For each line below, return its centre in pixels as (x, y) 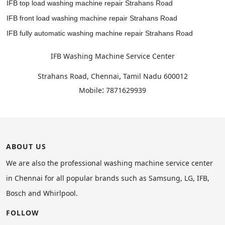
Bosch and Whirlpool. (42, 193)
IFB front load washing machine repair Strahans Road (92, 18)
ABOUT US (26, 146)
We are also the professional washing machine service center (109, 163)
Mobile (90, 90)
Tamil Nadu (142, 76)
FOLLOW (23, 213)
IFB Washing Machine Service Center (113, 56)
